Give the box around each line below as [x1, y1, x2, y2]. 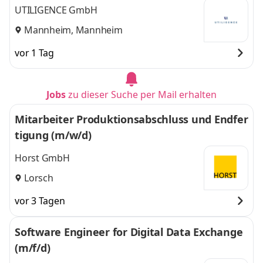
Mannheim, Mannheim [24, 23, 123, 36]
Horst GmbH [15, 151, 70, 165]
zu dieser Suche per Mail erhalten [68, 88, 217, 101]
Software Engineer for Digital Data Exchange [15, 225, 243, 239]
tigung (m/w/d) [15, 128, 92, 142]
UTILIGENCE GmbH [15, 4, 97, 17]
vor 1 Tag [15, 46, 54, 59]
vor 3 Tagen [15, 194, 65, 207]
